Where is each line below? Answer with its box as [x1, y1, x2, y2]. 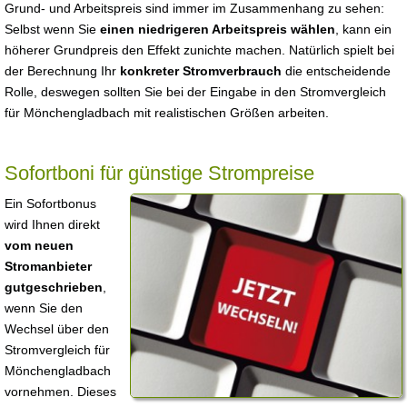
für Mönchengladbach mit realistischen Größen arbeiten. [5, 105, 329, 120]
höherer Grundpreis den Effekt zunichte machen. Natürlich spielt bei [5, 43, 394, 57]
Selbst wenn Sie [5, 22, 100, 36]
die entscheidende [282, 64, 391, 78]
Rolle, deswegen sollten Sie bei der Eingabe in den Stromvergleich [5, 84, 386, 99]
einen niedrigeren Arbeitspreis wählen [100, 22, 335, 36]
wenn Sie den [5, 301, 83, 315]
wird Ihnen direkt [5, 217, 100, 232]
